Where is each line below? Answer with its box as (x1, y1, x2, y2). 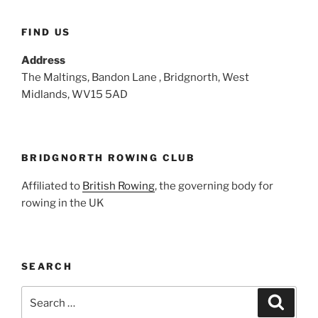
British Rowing (82, 180, 155, 192)
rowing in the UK (21, 197, 104, 209)
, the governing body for (155, 180, 273, 192)
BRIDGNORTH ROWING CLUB (21, 151, 195, 163)
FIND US (21, 26, 71, 38)
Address (21, 54, 65, 67)
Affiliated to (21, 180, 82, 192)
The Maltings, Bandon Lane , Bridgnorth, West (21, 71, 249, 84)
